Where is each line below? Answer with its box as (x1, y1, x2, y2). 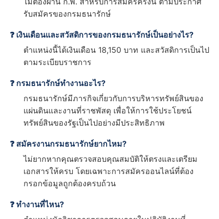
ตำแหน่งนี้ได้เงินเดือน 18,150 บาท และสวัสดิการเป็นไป (23, 45, 209, 55)
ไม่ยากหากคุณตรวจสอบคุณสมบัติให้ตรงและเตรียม (23, 154, 197, 164)
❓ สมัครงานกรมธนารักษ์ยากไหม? (10, 139, 127, 149)
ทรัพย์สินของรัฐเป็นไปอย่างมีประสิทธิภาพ (23, 118, 165, 128)
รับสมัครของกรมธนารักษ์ (23, 9, 111, 19)
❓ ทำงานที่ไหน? (10, 199, 64, 210)
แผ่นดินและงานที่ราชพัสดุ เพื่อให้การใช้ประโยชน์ (23, 106, 192, 116)
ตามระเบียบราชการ (23, 57, 91, 67)
